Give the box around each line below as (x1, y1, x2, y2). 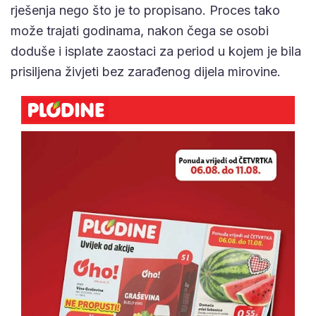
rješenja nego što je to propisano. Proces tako (11, 3, 280, 18)
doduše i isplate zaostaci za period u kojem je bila (11, 44, 301, 59)
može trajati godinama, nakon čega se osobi (11, 23, 269, 39)
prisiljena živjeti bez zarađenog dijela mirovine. (11, 64, 281, 80)
